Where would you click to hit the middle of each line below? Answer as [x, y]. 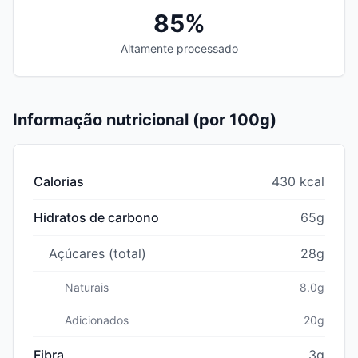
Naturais [87, 287]
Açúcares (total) [97, 253]
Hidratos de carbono [96, 217]
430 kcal [298, 181]
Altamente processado [179, 48]
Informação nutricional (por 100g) [145, 119]
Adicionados [97, 320]
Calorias [59, 181]
